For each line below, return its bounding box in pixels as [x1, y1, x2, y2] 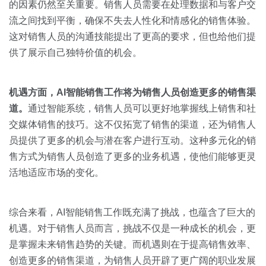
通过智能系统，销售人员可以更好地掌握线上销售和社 [28, 103, 256, 114]
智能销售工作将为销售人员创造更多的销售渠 [66, 87, 256, 98]
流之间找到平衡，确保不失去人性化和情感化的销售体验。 [9, 15, 256, 26]
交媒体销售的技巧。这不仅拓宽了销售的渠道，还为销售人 [9, 119, 256, 130]
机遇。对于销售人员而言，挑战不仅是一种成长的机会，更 [9, 223, 256, 234]
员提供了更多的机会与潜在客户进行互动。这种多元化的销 [9, 135, 256, 146]
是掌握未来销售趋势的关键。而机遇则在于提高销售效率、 [9, 239, 256, 250]
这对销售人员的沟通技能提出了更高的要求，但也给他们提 [9, 31, 256, 42]
